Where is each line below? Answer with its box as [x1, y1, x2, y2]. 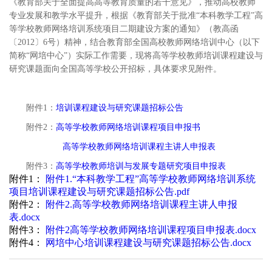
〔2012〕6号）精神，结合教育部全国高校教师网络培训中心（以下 [9, 37, 260, 47]
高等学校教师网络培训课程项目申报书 [56, 122, 200, 132]
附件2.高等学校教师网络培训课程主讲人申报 [46, 199, 237, 209]
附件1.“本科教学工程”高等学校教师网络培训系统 [46, 173, 256, 184]
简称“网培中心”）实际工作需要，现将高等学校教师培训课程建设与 [9, 50, 263, 60]
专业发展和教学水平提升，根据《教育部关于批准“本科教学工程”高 [9, 10, 263, 20]
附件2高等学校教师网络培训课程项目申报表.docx [46, 224, 256, 235]
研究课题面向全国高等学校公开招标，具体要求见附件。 [9, 64, 222, 73]
